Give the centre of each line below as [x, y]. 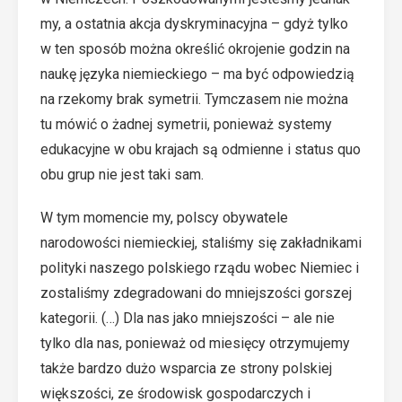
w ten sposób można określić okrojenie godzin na [195, 49]
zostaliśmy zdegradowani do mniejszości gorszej [196, 293]
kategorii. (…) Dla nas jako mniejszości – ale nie [188, 318]
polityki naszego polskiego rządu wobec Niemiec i [200, 268]
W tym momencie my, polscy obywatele [164, 218]
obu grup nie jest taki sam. [122, 175]
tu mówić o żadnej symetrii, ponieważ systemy [186, 124]
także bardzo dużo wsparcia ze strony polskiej [186, 368]
